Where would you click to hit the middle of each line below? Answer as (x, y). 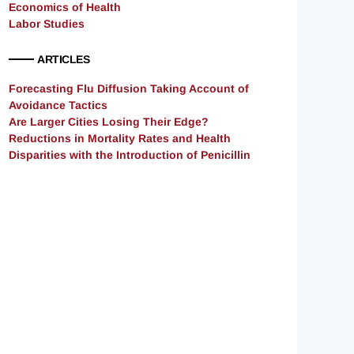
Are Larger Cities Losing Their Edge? (109, 122)
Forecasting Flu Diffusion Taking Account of (129, 89)
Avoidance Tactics (58, 105)
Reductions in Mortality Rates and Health (120, 139)
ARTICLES (63, 60)
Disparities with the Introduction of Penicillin (130, 155)
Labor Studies (47, 24)
